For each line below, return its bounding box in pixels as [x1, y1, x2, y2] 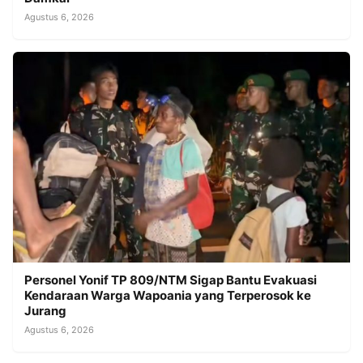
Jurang [24, 303, 66, 319]
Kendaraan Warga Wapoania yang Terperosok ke [24, 288, 311, 304]
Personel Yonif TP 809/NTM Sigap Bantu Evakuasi [24, 272, 317, 288]
